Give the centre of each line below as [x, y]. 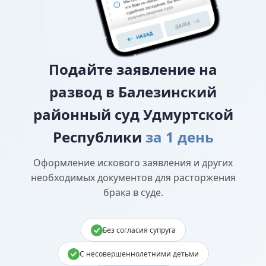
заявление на [167, 69]
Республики [97, 137]
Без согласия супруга [139, 230]
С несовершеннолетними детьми [139, 254]
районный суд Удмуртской [133, 115]
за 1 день [179, 137]
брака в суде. [133, 193]
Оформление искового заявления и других [133, 163]
